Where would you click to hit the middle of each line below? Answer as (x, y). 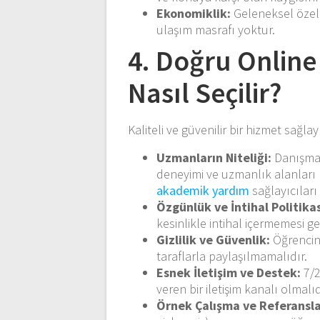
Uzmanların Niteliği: (214, 157)
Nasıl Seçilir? (205, 92)
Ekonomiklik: (194, 13)
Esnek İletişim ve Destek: (229, 272)
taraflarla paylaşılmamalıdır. (232, 256)
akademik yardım (203, 190)
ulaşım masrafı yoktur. (216, 29)
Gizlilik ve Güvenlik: (214, 239)
